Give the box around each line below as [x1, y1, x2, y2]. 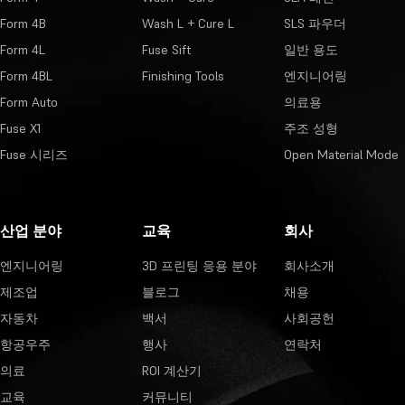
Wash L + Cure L [141, 15, 234, 33]
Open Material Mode [283, 146, 399, 164]
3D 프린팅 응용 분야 [141, 258, 257, 275]
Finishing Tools [141, 68, 224, 85]
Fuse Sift [141, 42, 191, 59]
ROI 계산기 [141, 363, 202, 380]
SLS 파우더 [283, 15, 346, 33]
